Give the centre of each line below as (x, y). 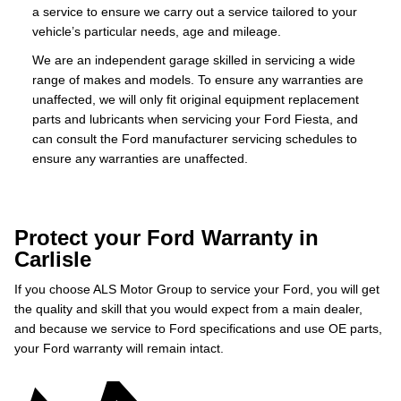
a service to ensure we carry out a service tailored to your (195, 12)
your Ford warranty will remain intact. (119, 348)
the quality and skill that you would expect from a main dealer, (188, 309)
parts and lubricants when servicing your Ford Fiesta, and (195, 119)
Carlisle (53, 259)
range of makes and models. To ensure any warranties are (198, 80)
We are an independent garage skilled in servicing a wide (194, 60)
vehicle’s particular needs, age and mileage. (157, 31)
